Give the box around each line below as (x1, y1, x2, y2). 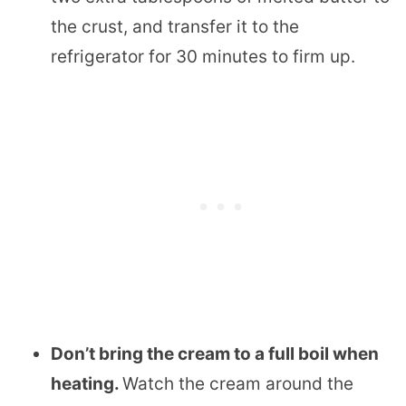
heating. (51, 372, 122, 394)
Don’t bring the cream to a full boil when (51, 343, 379, 364)
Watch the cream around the (122, 372, 353, 394)
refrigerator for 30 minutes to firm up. (51, 45, 355, 67)
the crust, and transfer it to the (51, 15, 299, 37)
